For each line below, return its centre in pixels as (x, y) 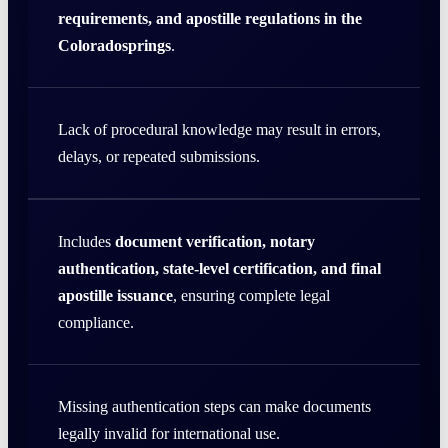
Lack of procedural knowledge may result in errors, (219, 130)
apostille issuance (115, 296)
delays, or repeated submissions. (159, 157)
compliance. (96, 323)
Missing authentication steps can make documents (214, 407)
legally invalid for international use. (169, 434)
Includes (86, 242)
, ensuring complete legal (251, 296)
